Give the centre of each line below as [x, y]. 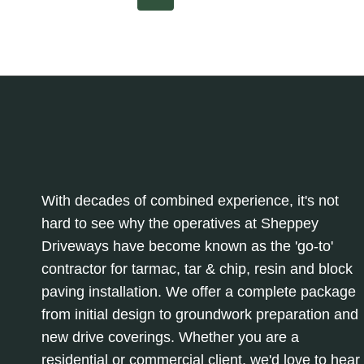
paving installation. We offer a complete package [199, 292]
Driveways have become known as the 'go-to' [187, 246]
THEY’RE [141, 54]
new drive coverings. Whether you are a [170, 337]
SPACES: [141, 17]
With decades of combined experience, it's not [190, 201]
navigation [125, 45]
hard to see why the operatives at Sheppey [180, 223]
